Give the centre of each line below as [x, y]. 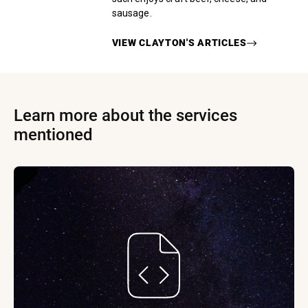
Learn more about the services [125, 116]
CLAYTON [163, 43]
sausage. [132, 13]
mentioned [53, 135]
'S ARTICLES [217, 43]
